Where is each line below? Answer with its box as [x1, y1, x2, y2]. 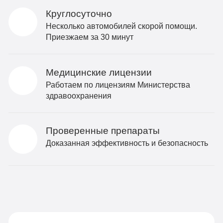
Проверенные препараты [45, 125, 160, 136]
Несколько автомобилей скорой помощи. [45, 21, 197, 30]
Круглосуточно [45, 8, 112, 19]
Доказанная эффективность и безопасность [45, 138, 208, 148]
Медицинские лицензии [45, 67, 152, 78]
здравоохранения [45, 91, 111, 100]
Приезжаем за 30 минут [45, 32, 133, 41]
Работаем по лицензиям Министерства [45, 80, 190, 89]
